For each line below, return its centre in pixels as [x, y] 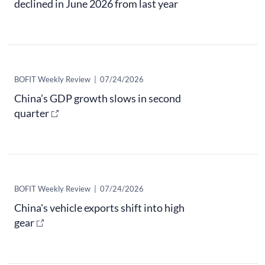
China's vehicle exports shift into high [99, 208]
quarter [32, 113]
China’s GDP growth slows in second [98, 98]
